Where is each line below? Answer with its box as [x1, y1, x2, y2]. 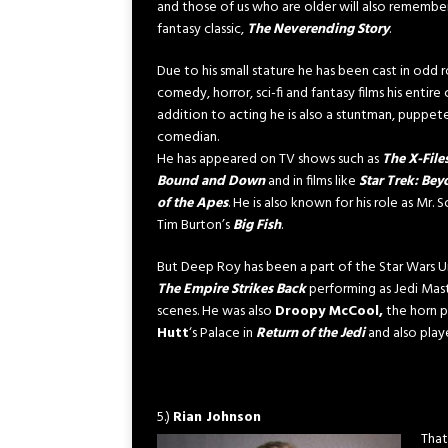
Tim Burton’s [157, 214, 233, 237]
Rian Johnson [173, 406, 261, 429]
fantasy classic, [157, 18, 247, 41]
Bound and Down [157, 170, 265, 193]
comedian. [157, 126, 219, 149]
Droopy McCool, [275, 300, 383, 323]
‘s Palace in [189, 322, 256, 345]
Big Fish [233, 214, 281, 237]
